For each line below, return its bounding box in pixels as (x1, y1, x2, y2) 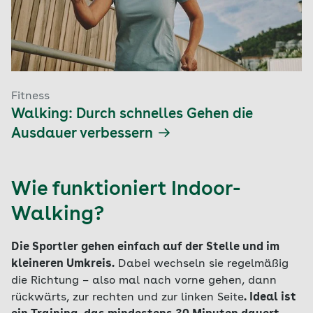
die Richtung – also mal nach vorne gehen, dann (11, 275, 277, 286)
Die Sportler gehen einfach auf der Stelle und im (11, 242, 279, 253)
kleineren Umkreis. (11, 259, 115, 270)
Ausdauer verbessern (11, 127, 153, 141)
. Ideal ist (244, 292, 296, 303)
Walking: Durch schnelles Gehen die (11, 108, 253, 122)
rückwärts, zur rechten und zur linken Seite (11, 292, 244, 303)
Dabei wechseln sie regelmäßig (115, 259, 289, 270)
